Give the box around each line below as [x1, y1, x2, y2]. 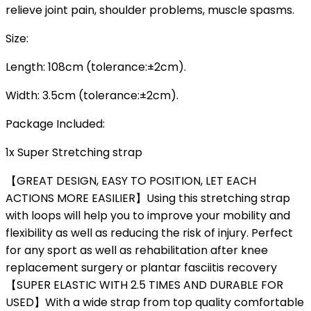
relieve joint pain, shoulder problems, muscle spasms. [6, 2, 294, 18]
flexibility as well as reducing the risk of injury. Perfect [6, 225, 293, 241]
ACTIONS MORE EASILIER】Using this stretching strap [6, 190, 290, 206]
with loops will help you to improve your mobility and [6, 208, 290, 224]
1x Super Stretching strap [6, 144, 142, 160]
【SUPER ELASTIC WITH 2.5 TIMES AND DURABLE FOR [6, 277, 283, 293]
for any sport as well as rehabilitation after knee [6, 242, 268, 258]
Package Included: [6, 116, 105, 132]
